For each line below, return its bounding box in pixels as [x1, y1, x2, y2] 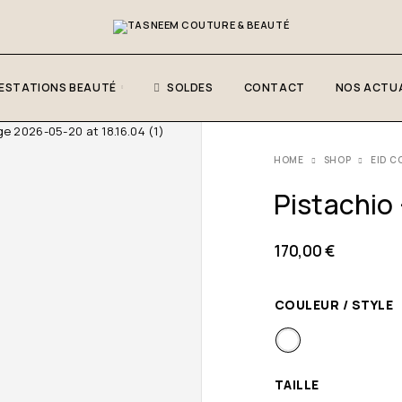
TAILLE [275, 376, 319, 393]
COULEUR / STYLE [275, 296, 394, 313]
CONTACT [243, 80, 305, 95]
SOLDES [166, 80, 214, 95]
